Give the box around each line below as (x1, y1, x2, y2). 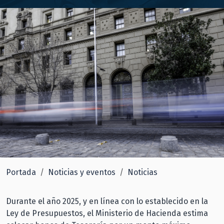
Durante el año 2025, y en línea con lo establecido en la (6, 196, 208, 206)
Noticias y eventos (48, 167, 115, 177)
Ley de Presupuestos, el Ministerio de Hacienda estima (6, 208, 208, 218)
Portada (6, 167, 36, 177)
